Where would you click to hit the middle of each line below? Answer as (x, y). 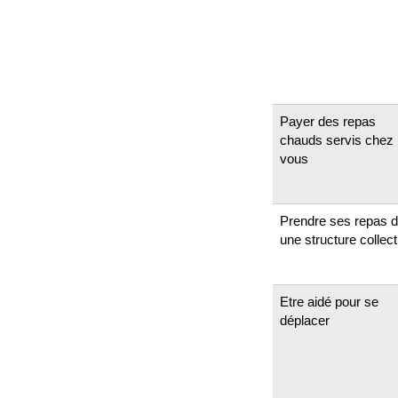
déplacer (305, 320)
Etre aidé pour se (329, 301)
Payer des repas (328, 121)
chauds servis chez (337, 139)
